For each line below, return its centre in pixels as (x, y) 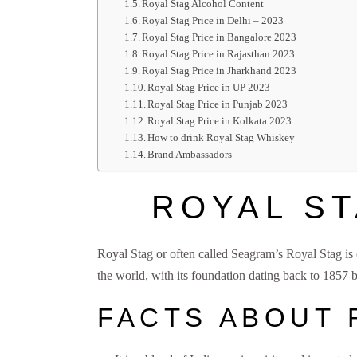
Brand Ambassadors (190, 154)
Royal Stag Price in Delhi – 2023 (213, 20)
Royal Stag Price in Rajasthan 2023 (219, 53)
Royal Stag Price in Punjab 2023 (218, 104)
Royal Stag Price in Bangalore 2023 (220, 37)
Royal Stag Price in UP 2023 (209, 87)
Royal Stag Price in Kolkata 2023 (220, 120)
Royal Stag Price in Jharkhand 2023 (220, 70)
